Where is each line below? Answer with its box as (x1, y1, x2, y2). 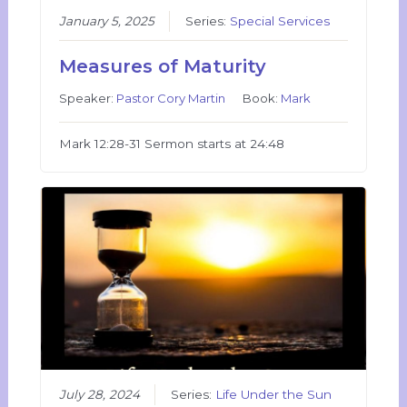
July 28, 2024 (59, 387, 141, 402)
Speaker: (59, 91, 117, 106)
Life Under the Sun (215, 387, 333, 402)
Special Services (230, 14, 331, 29)
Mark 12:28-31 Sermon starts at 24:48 (59, 136, 285, 152)
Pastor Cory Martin (116, 91, 226, 106)
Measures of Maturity (59, 55, 267, 78)
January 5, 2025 (59, 14, 155, 29)
